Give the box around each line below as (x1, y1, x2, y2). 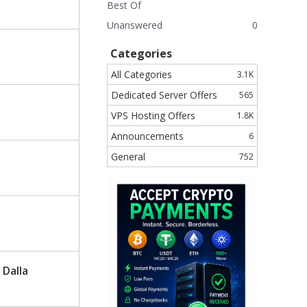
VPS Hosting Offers (111, 109, 195, 122)
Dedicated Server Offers (111, 88, 217, 101)
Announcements (111, 130, 184, 143)
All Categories (111, 68, 172, 81)
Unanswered (107, 19, 162, 32)
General (111, 150, 145, 163)
